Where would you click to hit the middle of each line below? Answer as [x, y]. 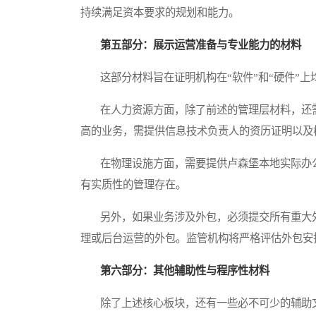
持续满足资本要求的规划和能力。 [160, 13]
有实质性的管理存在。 [133, 185]
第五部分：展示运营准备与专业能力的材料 [201, 45]
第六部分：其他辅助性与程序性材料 [185, 271]
